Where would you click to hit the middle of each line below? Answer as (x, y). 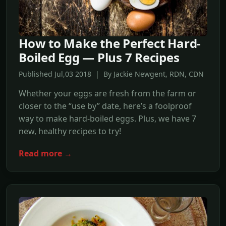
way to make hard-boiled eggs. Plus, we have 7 (107, 119)
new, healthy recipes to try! (70, 131)
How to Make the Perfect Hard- (110, 43)
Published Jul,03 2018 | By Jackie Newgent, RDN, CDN (111, 74)
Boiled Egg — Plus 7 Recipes (99, 58)
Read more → (45, 154)
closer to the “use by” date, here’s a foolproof (105, 106)
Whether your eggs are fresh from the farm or (107, 94)
